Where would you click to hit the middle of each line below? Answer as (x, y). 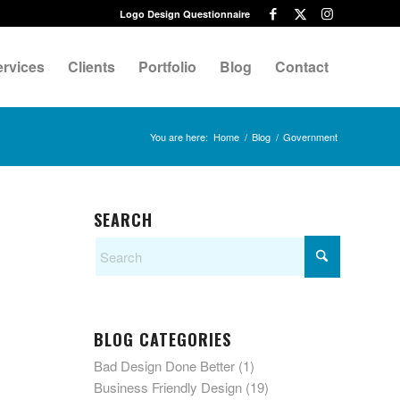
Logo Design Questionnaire (185, 14)
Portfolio (167, 67)
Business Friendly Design (168, 387)
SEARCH (124, 220)
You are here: (179, 137)
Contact (302, 67)
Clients (92, 67)
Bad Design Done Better (165, 366)
